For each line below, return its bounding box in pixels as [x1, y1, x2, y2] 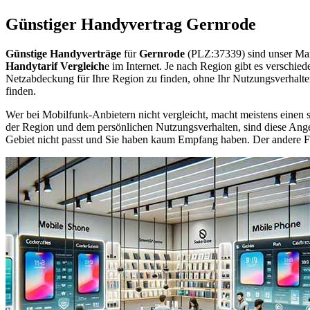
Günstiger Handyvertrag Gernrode [6, 15, 256, 33]
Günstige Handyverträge [6, 47, 121, 60]
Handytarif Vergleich [6, 60, 104, 72]
